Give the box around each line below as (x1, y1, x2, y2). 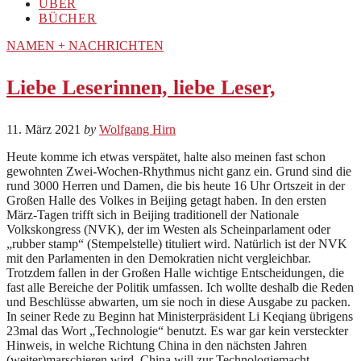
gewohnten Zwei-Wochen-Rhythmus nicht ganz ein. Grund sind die (6, 164, 351, 178)
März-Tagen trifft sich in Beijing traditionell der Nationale (6, 207, 299, 222)
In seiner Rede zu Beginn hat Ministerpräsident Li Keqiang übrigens (6, 309, 353, 323)
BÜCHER (39, 10, 97, 25)
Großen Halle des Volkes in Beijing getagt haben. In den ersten (6, 193, 326, 207)
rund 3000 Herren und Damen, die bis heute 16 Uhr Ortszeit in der (6, 178, 345, 193)
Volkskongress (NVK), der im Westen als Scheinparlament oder (6, 222, 330, 236)
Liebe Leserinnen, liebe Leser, (6, 75, 276, 99)
